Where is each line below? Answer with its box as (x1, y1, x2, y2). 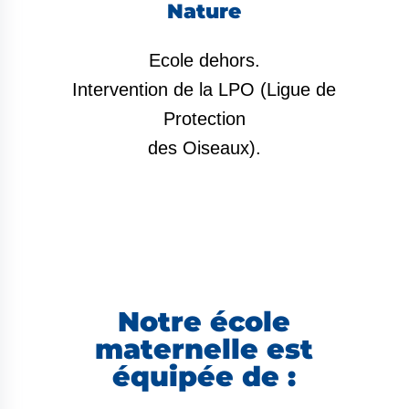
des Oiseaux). (147, 137, 261, 158)
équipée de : (112, 359, 297, 393)
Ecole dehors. (148, 49, 260, 70)
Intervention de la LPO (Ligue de (72, 79, 337, 100)
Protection (163, 108, 246, 129)
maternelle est (95, 331, 314, 366)
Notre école (118, 304, 291, 339)
